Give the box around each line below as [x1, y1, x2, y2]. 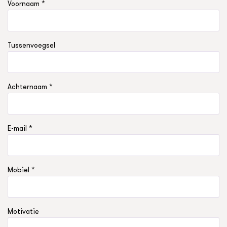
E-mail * [8, 123, 32, 134]
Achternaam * [8, 82, 53, 92]
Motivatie [8, 206, 39, 217]
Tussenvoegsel [8, 40, 55, 51]
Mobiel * [8, 165, 35, 175]
